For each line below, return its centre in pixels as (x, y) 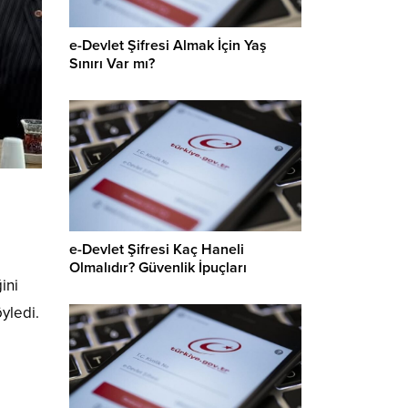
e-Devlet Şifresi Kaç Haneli (157, 249)
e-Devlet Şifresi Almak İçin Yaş (168, 46)
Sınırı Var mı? (112, 64)
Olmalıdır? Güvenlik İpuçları (158, 267)
